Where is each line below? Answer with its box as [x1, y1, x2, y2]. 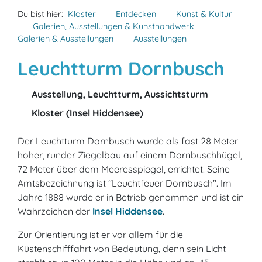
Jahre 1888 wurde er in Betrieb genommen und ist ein [18, 191, 244, 203]
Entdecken [116, 9, 156, 19]
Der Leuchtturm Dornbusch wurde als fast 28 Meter [18, 135, 238, 147]
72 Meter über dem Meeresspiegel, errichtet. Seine [18, 163, 230, 175]
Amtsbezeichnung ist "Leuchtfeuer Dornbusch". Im [18, 177, 232, 189]
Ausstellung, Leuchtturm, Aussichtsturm [29, 88, 208, 100]
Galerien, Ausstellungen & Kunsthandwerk [33, 21, 194, 32]
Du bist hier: [18, 9, 63, 19]
